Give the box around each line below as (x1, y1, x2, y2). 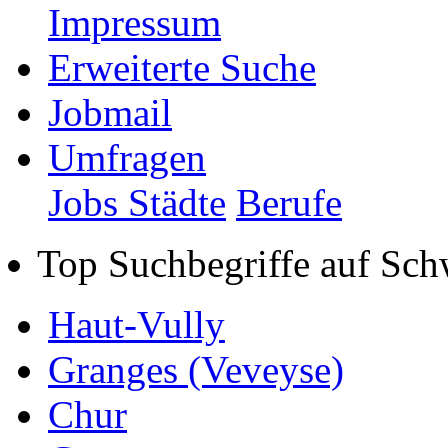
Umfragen (48, 135, 206, 179)
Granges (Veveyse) (48, 347, 344, 391)
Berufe (236, 180, 342, 224)
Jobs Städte (48, 180, 226, 224)
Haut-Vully (48, 302, 225, 346)
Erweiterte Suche (48, 45, 316, 89)
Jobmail (48, 90, 172, 134)
